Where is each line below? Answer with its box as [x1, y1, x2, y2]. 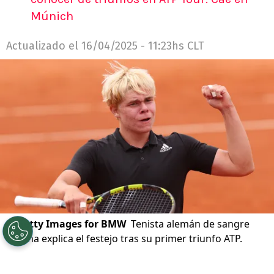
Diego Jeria [26, 252, 82, 266]
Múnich [31, 9, 73, 24]
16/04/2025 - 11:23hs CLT [81, 39, 204, 53]
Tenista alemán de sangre [131, 217, 250, 231]
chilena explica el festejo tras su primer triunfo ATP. [6, 231, 242, 245]
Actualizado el [6, 39, 81, 53]
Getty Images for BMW [17, 217, 126, 231]
